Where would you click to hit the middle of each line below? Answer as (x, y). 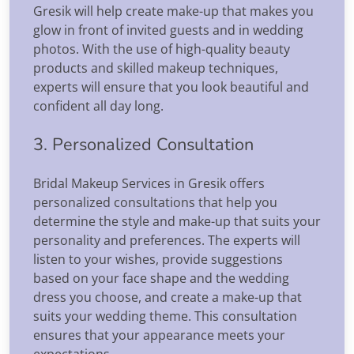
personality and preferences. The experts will (167, 240)
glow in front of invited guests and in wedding (168, 30)
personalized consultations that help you (155, 202)
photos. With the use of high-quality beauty (162, 49)
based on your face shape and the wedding (161, 278)
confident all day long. (98, 105)
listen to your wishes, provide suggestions (158, 259)
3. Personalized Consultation (143, 144)
